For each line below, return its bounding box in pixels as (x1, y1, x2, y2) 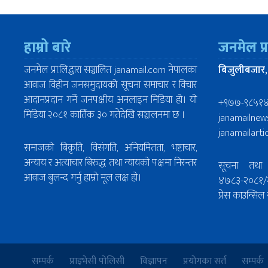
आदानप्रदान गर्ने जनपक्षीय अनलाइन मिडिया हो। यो (24, 92, 197, 109)
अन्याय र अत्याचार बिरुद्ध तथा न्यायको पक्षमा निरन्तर (24, 154, 197, 172)
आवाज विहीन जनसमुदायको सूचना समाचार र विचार (24, 77, 197, 94)
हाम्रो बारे (24, 36, 71, 60)
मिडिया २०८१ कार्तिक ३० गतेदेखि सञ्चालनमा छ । (24, 106, 185, 124)
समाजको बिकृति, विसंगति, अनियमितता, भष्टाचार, (24, 139, 197, 157)
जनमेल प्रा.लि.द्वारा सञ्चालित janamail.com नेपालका (24, 62, 197, 79)
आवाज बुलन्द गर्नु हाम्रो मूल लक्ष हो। (24, 169, 141, 187)
